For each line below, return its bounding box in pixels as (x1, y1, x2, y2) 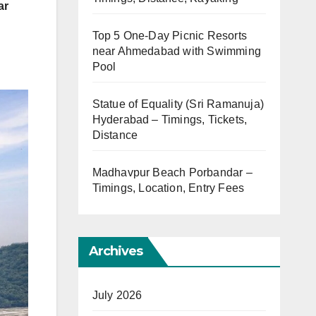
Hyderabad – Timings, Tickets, (92, 114, 248, 126)
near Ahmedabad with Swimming (92, 45, 262, 58)
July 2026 (92, 289, 142, 302)
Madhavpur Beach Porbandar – (92, 166, 253, 179)
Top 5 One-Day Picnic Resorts (92, 30, 248, 42)
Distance (92, 129, 138, 142)
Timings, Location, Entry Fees (92, 182, 245, 195)
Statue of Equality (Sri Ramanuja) (92, 98, 265, 111)
